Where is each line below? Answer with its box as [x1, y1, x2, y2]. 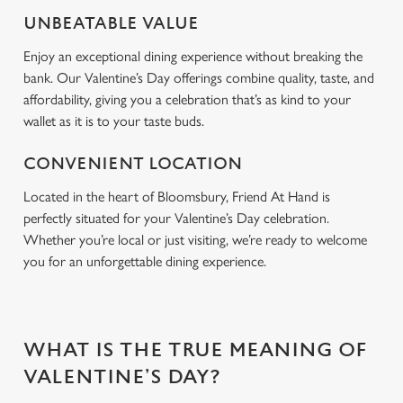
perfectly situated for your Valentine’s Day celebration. [23, 210, 329, 227]
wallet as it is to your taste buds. [23, 112, 208, 130]
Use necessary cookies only [114, 2, 289, 18]
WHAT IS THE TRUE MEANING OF [23, 339, 367, 362]
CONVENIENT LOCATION [23, 155, 242, 174]
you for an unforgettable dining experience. [23, 253, 270, 270]
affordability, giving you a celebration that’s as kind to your [23, 91, 351, 108]
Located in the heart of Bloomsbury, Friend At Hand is [23, 188, 330, 205]
